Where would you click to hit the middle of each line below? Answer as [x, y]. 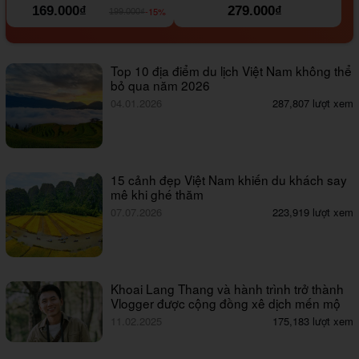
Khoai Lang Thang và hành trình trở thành [228, 288]
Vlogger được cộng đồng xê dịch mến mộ [226, 303]
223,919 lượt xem [313, 212]
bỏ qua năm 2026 [161, 85]
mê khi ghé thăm [157, 194]
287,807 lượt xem [313, 103]
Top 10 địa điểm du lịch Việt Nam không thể [232, 70]
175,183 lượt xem [313, 321]
